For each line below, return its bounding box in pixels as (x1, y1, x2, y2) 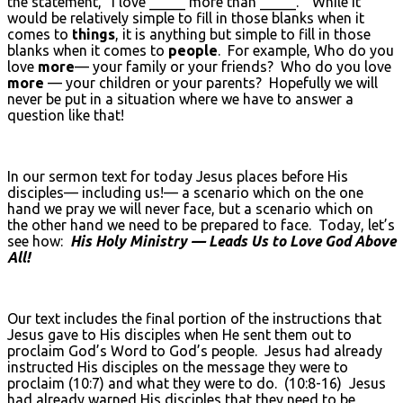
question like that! (7, 106, 124, 123)
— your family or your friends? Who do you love (75, 58, 391, 75)
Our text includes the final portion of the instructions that (7, 309, 381, 327)
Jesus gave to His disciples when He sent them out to (7, 326, 352, 343)
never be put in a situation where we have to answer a (7, 90, 354, 107)
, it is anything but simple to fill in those (115, 25, 371, 42)
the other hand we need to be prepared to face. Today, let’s (7, 216, 395, 233)
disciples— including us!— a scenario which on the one (7, 184, 363, 201)
